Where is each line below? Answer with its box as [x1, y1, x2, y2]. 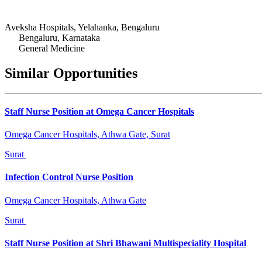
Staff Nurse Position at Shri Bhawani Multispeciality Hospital [5, 237, 246, 248]
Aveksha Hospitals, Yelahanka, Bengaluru [5, 22, 160, 32]
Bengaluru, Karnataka [19, 32, 100, 43]
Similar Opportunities [5, 65, 137, 81]
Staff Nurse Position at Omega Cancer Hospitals [5, 106, 194, 116]
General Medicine [19, 43, 85, 53]
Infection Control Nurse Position [5, 172, 133, 182]
